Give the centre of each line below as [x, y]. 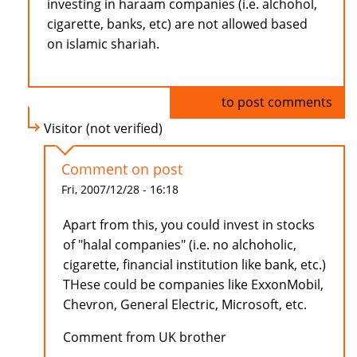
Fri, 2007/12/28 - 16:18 [120, 190]
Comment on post [122, 169]
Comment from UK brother [145, 337]
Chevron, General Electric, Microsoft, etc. [185, 305]
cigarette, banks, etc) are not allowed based [177, 24]
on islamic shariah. [103, 44]
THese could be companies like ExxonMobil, [193, 285]
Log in [200, 102]
